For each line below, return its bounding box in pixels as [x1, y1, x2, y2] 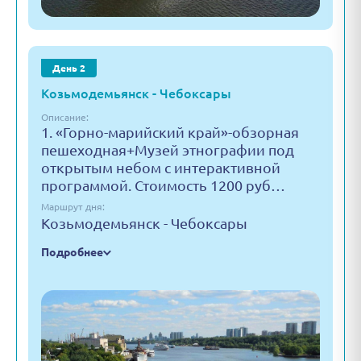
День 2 [52, 63, 85, 73]
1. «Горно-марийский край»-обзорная [41, 124, 299, 140]
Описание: [41, 112, 89, 122]
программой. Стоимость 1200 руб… [41, 177, 285, 193]
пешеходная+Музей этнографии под [41, 142, 294, 158]
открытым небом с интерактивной [41, 160, 280, 176]
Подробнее [41, 246, 103, 259]
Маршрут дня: [41, 201, 105, 212]
